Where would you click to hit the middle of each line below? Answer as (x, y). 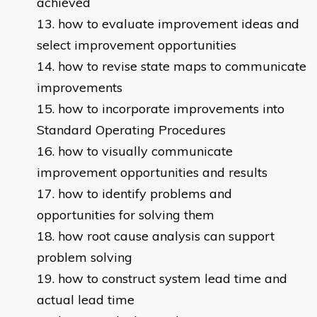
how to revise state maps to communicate (182, 67)
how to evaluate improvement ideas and (179, 24)
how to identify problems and (145, 194)
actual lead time (86, 300)
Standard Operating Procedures (131, 130)
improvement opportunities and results (152, 173)
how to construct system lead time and (173, 279)
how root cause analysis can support (166, 236)
